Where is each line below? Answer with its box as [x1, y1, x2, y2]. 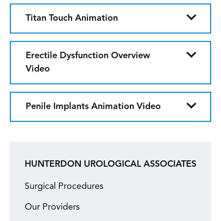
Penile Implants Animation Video [26, 102, 161, 111]
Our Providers [25, 203, 80, 212]
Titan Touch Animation [26, 14, 118, 23]
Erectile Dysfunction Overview [26, 51, 150, 60]
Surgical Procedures [25, 182, 104, 191]
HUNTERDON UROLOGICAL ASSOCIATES [25, 160, 196, 169]
